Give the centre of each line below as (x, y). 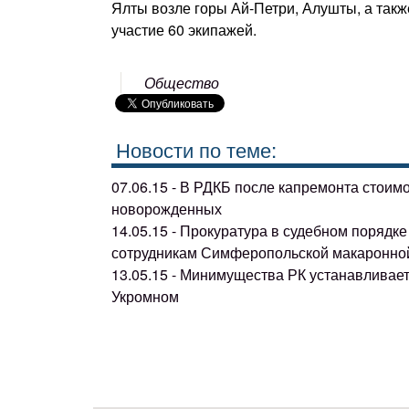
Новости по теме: (196, 149)
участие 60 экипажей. (184, 30)
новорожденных (167, 208)
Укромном (145, 296)
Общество (182, 83)
